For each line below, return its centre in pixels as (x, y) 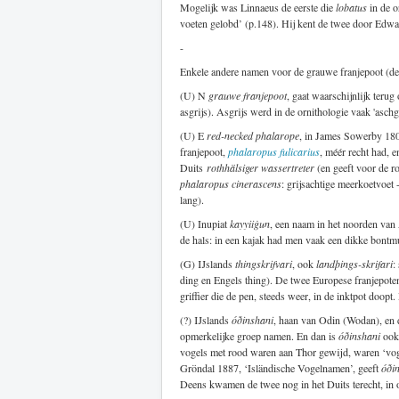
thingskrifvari (264, 263)
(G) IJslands (208, 263)
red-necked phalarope (253, 135)
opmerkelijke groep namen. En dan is (259, 335)
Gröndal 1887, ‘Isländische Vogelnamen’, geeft (281, 367)
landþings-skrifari (354, 263)
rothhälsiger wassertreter (261, 167)
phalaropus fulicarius (274, 151)
